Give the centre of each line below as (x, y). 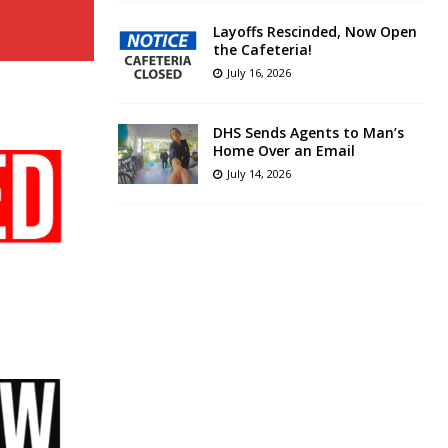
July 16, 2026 (258, 73)
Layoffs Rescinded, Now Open (314, 32)
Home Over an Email (283, 151)
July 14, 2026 (258, 174)
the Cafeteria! (262, 50)
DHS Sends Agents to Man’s (308, 133)
